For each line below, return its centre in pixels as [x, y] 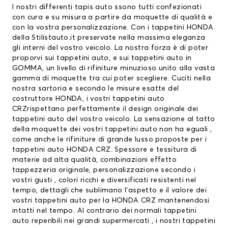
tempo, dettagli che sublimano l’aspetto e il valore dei [109, 191]
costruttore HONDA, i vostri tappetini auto [89, 99]
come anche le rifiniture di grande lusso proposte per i [109, 140]
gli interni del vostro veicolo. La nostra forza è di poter [110, 48]
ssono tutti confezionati [157, 7]
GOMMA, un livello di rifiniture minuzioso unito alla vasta [114, 68]
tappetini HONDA [182, 28]
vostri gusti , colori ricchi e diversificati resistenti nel [104, 180]
